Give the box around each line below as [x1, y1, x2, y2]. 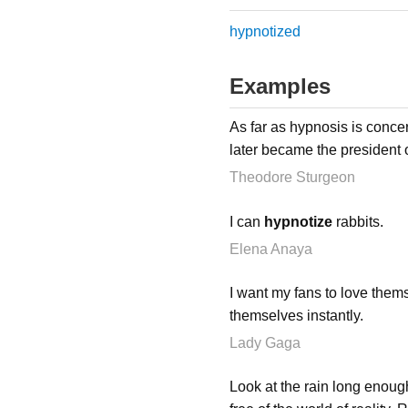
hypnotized [229, 23, 301, 39]
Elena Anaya [229, 240, 312, 257]
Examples [229, 74, 331, 99]
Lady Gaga [229, 334, 301, 351]
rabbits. [332, 213, 383, 229]
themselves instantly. [229, 307, 363, 323]
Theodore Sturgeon [229, 169, 355, 186]
